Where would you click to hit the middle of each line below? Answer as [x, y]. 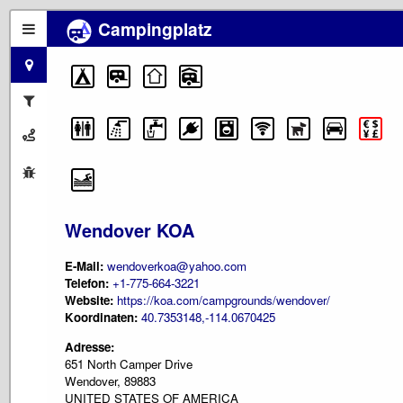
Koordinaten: [103, 318]
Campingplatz [153, 29]
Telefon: [87, 283]
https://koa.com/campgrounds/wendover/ [224, 300]
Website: [89, 300]
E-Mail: [86, 266]
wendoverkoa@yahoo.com [177, 266]
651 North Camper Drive [129, 363]
